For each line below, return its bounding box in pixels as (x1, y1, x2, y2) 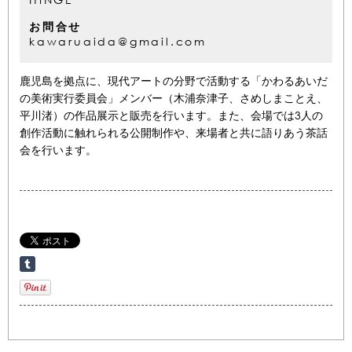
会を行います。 (20, 142, 97, 158)
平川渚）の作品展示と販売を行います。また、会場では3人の (20, 108, 323, 123)
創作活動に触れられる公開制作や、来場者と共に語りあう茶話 (20, 125, 328, 141)
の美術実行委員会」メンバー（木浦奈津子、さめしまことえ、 (20, 90, 328, 106)
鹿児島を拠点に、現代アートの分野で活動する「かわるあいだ (20, 73, 328, 89)
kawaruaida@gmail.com (29, 34, 207, 49)
